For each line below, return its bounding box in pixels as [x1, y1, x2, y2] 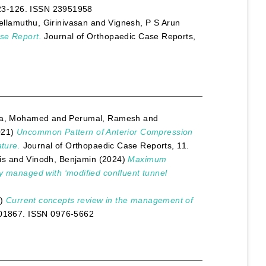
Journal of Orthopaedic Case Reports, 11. [20, 140, 189, 150]
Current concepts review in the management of [5, 195, 194, 205]
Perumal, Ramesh [69, 113, 141, 123]
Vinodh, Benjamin [26, 154, 97, 164]
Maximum [128, 154, 167, 164]
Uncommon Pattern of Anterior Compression [16, 126, 193, 137]
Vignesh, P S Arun [108, 18, 180, 28]
